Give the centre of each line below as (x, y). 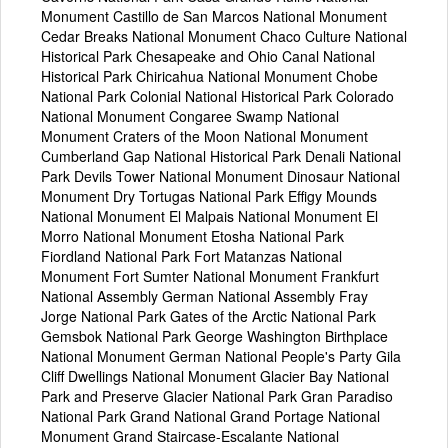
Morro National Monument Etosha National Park (192, 235)
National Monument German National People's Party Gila (221, 355)
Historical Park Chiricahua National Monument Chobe (209, 75)
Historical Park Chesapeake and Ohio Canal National (208, 55)
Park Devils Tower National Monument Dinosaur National (220, 175)
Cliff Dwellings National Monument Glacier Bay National (215, 375)
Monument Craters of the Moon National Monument (204, 135)
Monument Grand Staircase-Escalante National (190, 435)
